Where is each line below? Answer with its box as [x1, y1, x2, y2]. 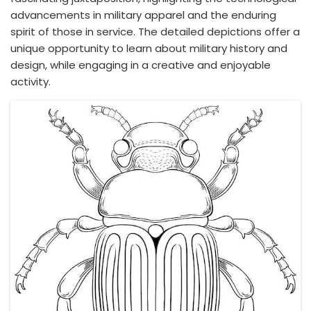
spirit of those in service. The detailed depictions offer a [10, 24, 300, 39]
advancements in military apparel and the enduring [10, 8, 276, 22]
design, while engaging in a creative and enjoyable [10, 58, 271, 72]
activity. [10, 74, 51, 89]
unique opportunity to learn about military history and [10, 41, 287, 56]
